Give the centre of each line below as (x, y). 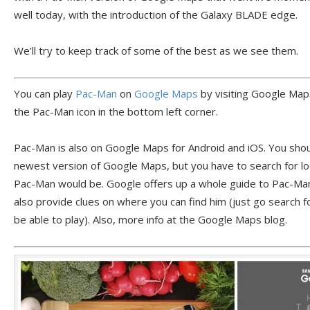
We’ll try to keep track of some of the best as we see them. (156, 51)
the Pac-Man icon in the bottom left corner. (116, 111)
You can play (45, 93)
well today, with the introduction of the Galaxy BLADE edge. (156, 15)
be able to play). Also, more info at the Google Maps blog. (151, 219)
